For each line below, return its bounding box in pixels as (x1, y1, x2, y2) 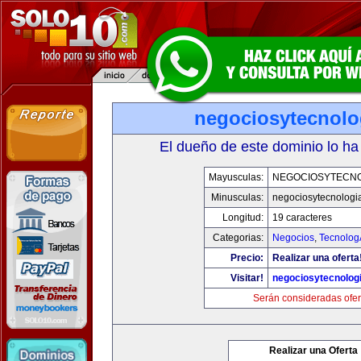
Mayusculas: (209, 172, 263, 183)
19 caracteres (272, 212, 332, 223)
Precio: (230, 252, 263, 263)
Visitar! (230, 272, 263, 284)
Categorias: (213, 232, 263, 243)
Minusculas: (211, 192, 263, 203)
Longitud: (222, 212, 263, 223)
